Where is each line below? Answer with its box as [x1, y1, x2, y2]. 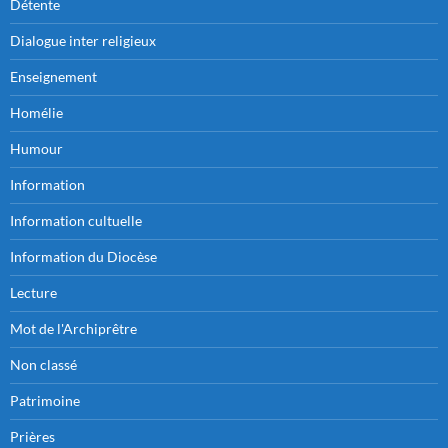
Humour [10, 139, 63, 157]
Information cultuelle [10, 211, 142, 229]
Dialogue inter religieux [10, 31, 156, 49]
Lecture [10, 283, 57, 301]
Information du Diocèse [10, 247, 157, 265]
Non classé [10, 355, 77, 373]
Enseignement [10, 67, 97, 85]
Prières [10, 427, 55, 445]
